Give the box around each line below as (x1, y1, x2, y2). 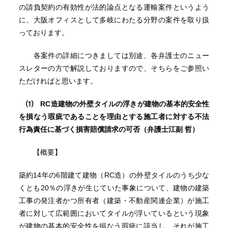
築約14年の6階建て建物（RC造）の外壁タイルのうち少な (18, 171, 210, 179)
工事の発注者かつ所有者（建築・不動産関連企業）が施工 (18, 196, 210, 205)
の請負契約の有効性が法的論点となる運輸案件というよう (18, 3, 210, 11)
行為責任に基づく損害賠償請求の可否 (18, 125, 140, 133)
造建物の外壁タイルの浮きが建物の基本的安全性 (50, 100, 210, 108)
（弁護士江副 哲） (139, 125, 199, 133)
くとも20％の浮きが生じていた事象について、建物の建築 (18, 184, 210, 192)
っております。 (18, 28, 69, 37)
